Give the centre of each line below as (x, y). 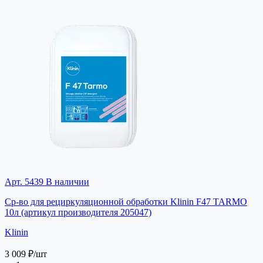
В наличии (66, 181)
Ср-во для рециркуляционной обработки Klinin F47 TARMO (126, 201)
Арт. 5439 (24, 181)
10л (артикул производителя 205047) (78, 212)
